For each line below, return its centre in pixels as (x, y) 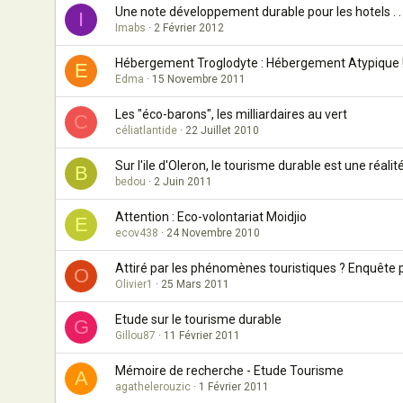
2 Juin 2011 (183, 182)
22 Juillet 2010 (222, 130)
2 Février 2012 (189, 28)
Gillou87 (135, 336)
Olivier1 (134, 284)
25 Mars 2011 (195, 284)
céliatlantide (146, 130)
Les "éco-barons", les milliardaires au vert (231, 114)
